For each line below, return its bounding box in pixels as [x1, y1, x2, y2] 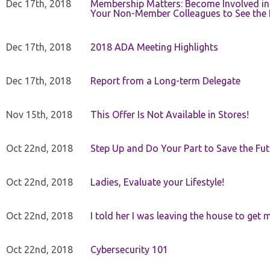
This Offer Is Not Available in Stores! [90, 109, 249, 120]
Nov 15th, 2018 [6, 109, 72, 120]
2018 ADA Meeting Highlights [90, 42, 218, 52]
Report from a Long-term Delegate [90, 75, 240, 86]
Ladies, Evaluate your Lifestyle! [90, 177, 224, 187]
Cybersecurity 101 [90, 244, 168, 255]
